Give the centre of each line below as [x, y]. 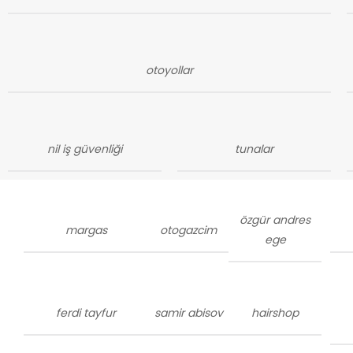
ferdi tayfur [86, 312]
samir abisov [188, 312]
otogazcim [189, 230]
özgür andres [275, 220]
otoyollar [169, 70]
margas [86, 230]
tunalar [254, 149]
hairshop [275, 312]
